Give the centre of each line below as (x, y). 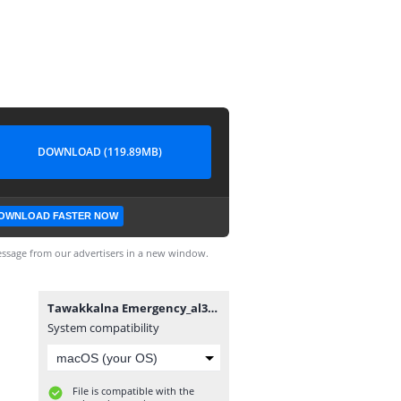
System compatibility (103, 328)
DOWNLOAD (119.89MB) (99, 152)
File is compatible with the (133, 391)
